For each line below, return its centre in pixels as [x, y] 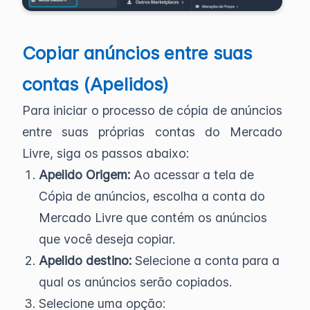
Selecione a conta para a [206, 261]
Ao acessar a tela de [192, 175]
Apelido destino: [85, 261]
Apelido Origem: [84, 175]
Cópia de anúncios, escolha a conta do [152, 197]
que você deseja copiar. [107, 239]
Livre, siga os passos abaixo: [106, 154]
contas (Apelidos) [95, 84]
